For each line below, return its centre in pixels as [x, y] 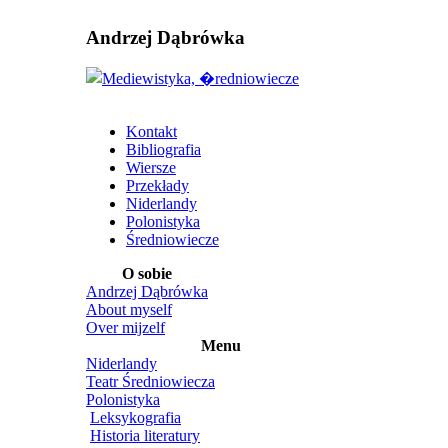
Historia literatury [145, 436]
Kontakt [151, 132]
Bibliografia [163, 150]
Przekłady [157, 186]
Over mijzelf [125, 328]
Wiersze [151, 168]
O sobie [147, 274]
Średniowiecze [172, 240]
